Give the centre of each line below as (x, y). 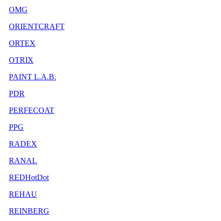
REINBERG (29, 211)
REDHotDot (29, 178)
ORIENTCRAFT (37, 27)
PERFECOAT (32, 110)
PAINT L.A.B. (33, 77)
